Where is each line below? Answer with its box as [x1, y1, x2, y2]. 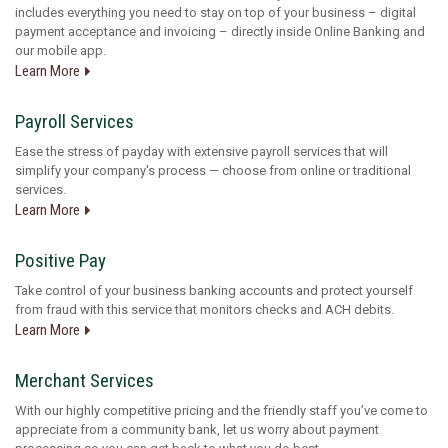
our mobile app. [15, 42, 106, 58]
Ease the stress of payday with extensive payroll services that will [15, 143, 388, 159]
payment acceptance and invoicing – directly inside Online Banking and [15, 23, 425, 39]
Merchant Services [15, 368, 154, 392]
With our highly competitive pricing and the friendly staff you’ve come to [15, 402, 428, 418]
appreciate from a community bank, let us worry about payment [15, 421, 379, 437]
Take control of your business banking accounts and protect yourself [15, 282, 413, 298]
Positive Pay [15, 248, 106, 272]
